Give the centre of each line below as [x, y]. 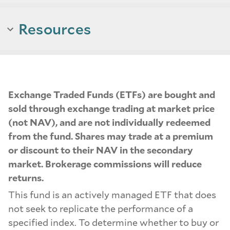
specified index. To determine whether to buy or [113, 223]
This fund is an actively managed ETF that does [112, 195]
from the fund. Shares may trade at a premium [111, 136]
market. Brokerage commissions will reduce [105, 164]
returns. [26, 178]
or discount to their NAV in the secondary [101, 150]
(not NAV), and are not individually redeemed [109, 122]
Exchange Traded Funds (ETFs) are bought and [112, 94]
